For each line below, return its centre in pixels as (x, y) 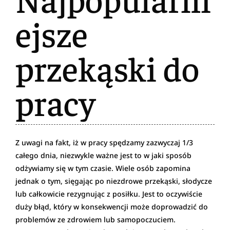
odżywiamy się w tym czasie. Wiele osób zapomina (103, 168)
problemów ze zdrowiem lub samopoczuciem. (95, 219)
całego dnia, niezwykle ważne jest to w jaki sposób (103, 155)
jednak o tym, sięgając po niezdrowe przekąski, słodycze (114, 181)
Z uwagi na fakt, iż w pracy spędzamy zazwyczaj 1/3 (104, 142)
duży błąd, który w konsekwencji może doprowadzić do (112, 206)
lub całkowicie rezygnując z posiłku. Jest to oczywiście (109, 194)
